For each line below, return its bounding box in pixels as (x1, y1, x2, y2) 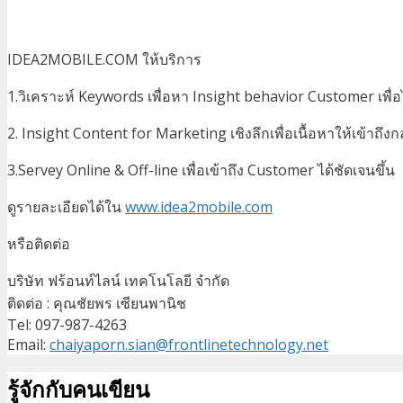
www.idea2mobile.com (125, 196, 273, 217)
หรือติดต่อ (7, 233, 70, 254)
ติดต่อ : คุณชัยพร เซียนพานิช (7, 292, 186, 313)
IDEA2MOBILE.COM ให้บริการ (7, 49, 201, 69)
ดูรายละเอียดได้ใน (7, 196, 125, 217)
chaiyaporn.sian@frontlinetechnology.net (49, 334, 328, 354)
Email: (7, 334, 49, 354)
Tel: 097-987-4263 (7, 314, 127, 335)
